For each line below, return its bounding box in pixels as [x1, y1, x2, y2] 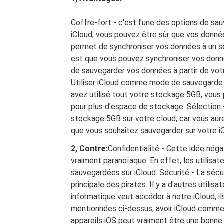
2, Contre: [71, 144, 108, 153]
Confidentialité [108, 144, 159, 153]
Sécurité [159, 168, 189, 177]
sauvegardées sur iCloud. [71, 168, 159, 177]
